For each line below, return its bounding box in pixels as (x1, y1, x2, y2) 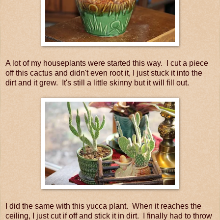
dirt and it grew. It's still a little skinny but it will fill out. (5, 79, 189, 87)
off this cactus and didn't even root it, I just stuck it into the (5, 69, 202, 78)
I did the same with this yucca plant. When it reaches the (5, 202, 201, 211)
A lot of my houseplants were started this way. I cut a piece (5, 59, 208, 68)
